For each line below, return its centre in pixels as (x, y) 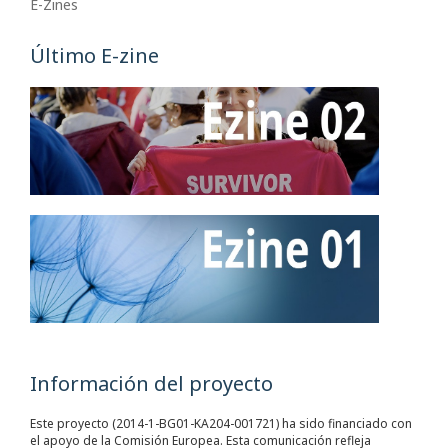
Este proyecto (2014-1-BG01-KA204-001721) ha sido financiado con (221, 423)
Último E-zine (94, 56)
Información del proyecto (151, 383)
